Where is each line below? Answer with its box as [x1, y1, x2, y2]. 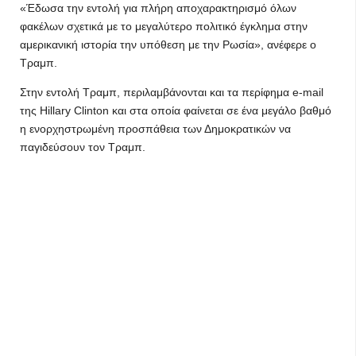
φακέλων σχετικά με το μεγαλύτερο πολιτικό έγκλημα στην [20, 20, 308, 33]
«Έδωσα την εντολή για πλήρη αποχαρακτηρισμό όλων [20, 2, 296, 14]
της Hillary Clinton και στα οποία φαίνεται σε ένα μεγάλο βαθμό [20, 104, 331, 117]
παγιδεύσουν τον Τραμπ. [20, 141, 145, 153]
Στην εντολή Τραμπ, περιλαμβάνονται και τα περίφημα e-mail [20, 86, 323, 99]
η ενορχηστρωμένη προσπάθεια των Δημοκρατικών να [20, 122, 291, 135]
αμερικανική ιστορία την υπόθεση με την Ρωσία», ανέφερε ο [20, 38, 316, 51]
